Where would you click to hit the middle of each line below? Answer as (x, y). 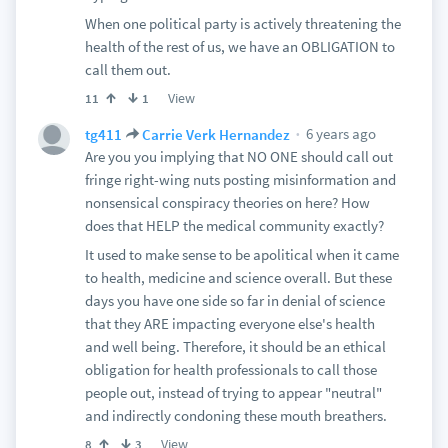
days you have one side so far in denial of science (234, 300)
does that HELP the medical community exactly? (234, 225)
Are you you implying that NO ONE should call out (238, 156)
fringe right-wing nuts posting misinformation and (240, 179)
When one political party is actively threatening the (242, 23)
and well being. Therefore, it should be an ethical (235, 346)
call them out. (127, 69)
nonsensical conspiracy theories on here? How (227, 202)
